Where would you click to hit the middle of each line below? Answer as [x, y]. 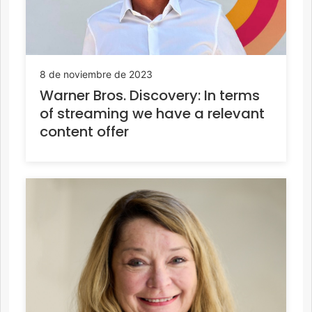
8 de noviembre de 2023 [96, 74]
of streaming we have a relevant [152, 113]
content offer [84, 131]
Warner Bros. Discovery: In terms [150, 95]
